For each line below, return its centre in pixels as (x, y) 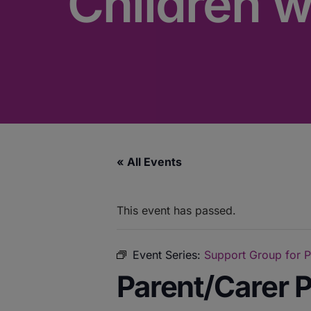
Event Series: (168, 254)
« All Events (149, 161)
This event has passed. (176, 210)
